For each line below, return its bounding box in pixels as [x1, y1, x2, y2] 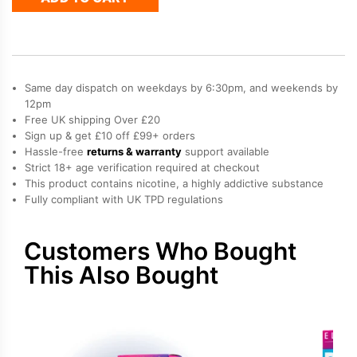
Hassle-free [25, 144, 87, 158]
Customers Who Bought [24, 236, 296, 265]
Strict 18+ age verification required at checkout [25, 160, 260, 174]
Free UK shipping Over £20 [25, 112, 160, 126]
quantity [154, 80, 190, 93]
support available [182, 144, 269, 158]
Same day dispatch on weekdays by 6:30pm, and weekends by [25, 80, 338, 94]
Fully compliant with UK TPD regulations [25, 192, 223, 206]
